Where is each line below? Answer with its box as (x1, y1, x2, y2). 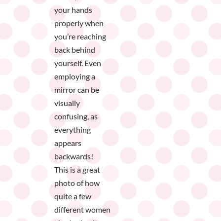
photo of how (54, 178, 100, 188)
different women (54, 205, 110, 215)
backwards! (54, 151, 93, 161)
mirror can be (54, 85, 99, 95)
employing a (54, 72, 95, 81)
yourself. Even (54, 58, 101, 68)
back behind (54, 45, 95, 55)
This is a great (54, 165, 100, 175)
